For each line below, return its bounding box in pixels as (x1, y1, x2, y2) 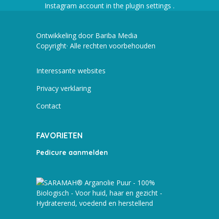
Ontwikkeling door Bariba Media (36, 30, 137, 40)
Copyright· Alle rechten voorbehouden (36, 41, 155, 50)
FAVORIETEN (36, 130, 83, 140)
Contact (36, 101, 61, 110)
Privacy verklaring (36, 83, 91, 93)
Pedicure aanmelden (36, 148, 108, 157)
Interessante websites (36, 66, 106, 75)
